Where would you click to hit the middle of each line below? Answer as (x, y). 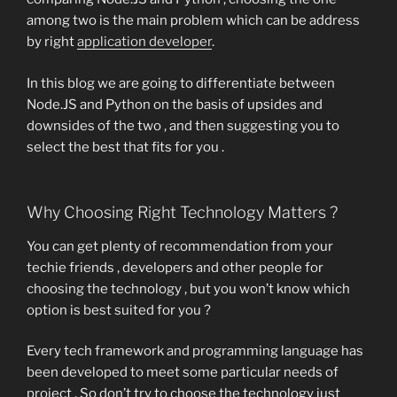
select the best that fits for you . (125, 147)
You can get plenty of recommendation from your (180, 246)
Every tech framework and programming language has (195, 351)
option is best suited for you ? (120, 310)
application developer (144, 42)
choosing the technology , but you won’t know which (188, 288)
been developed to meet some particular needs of (183, 373)
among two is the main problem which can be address (193, 21)
